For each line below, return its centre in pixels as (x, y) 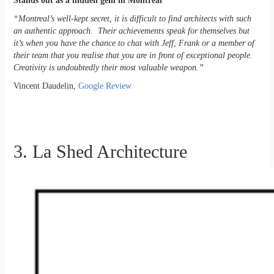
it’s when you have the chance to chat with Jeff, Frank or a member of (134, 43)
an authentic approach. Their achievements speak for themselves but (131, 31)
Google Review (105, 86)
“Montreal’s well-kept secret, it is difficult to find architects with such (132, 19)
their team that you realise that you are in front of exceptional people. (134, 56)
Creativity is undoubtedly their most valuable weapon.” (108, 68)
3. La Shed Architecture (100, 152)
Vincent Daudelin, (46, 86)
